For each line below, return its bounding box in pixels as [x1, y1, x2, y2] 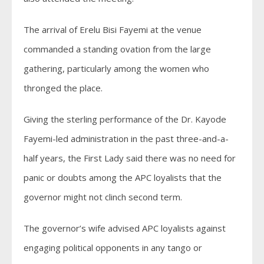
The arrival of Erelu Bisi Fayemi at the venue [24, 24, 202, 36]
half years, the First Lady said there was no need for [24, 152, 236, 164]
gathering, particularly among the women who [24, 62, 209, 75]
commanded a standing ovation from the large [24, 43, 211, 55]
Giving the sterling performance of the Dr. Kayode [24, 113, 226, 126]
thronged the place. [24, 82, 103, 94]
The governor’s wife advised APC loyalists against [24, 222, 226, 235]
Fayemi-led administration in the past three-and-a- [24, 133, 229, 145]
